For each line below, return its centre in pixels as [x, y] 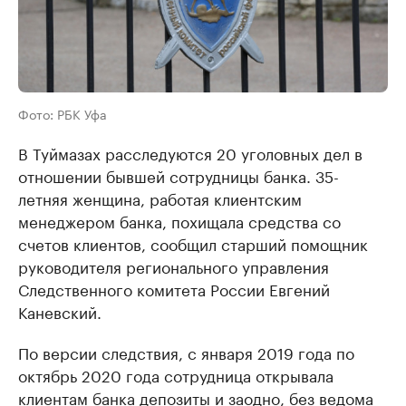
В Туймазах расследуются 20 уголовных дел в [190, 152]
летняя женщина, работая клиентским [160, 198]
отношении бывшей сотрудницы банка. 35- [179, 175]
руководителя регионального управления [174, 266]
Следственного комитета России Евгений [174, 288]
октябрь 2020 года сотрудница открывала [176, 374]
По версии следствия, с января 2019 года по [186, 352]
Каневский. [60, 311]
